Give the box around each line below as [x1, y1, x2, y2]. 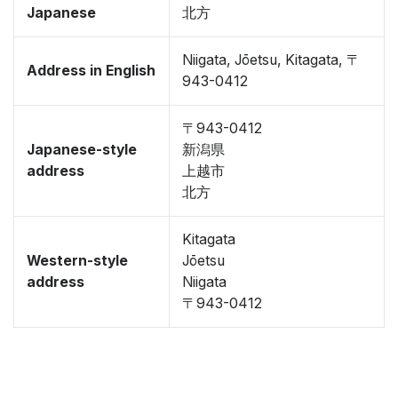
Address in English [27, 62, 155, 79]
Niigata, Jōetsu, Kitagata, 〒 [182, 52, 361, 68]
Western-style [27, 252, 128, 269]
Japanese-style [27, 141, 137, 158]
